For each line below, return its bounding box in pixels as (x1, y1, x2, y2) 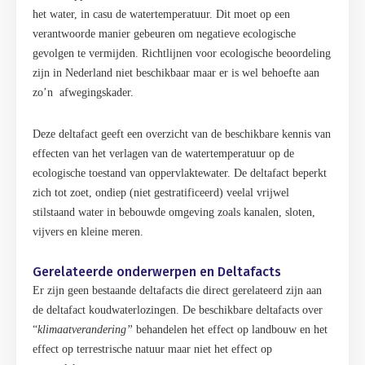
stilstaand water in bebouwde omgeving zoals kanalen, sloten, (33, 206, 315, 218)
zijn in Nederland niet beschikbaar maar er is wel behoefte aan (33, 67, 319, 79)
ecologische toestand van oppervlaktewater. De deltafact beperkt (33, 167, 327, 179)
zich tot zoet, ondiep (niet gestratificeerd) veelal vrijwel (33, 187, 289, 199)
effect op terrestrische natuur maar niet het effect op (33, 343, 272, 355)
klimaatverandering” (37, 323, 133, 336)
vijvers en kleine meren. (33, 226, 143, 238)
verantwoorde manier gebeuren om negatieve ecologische (33, 28, 296, 40)
